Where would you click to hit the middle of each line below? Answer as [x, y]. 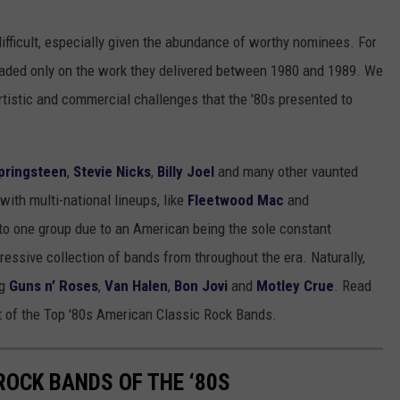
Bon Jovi [203, 286]
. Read [353, 286]
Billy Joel [186, 172]
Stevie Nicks [112, 172]
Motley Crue [295, 286]
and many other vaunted [286, 172]
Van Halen [136, 286]
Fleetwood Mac [236, 200]
